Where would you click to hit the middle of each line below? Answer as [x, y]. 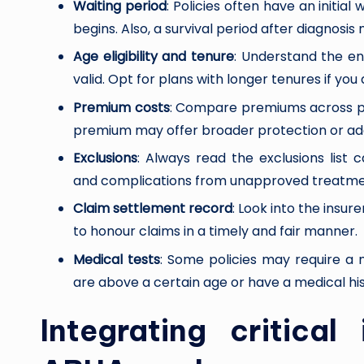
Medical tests [117, 259]
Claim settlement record [153, 209]
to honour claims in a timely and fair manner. [215, 232]
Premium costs [121, 107]
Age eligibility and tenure [154, 57]
